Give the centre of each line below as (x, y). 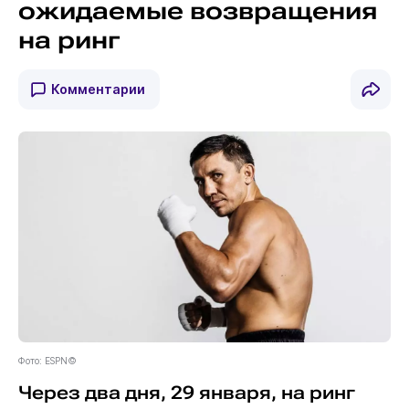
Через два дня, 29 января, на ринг (186, 393)
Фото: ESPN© (47, 360)
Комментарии (98, 89)
